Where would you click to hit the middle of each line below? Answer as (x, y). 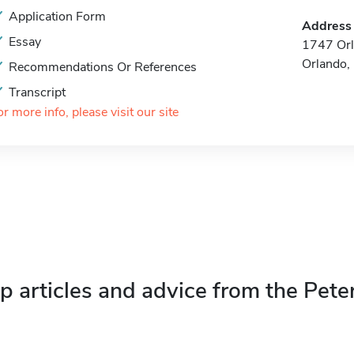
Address (326, 26)
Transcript (37, 92)
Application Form (57, 17)
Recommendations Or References (103, 67)
